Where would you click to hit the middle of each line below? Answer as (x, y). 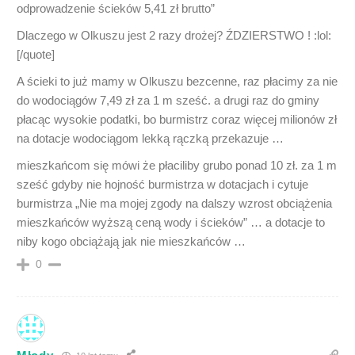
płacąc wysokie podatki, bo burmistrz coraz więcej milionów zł (177, 120)
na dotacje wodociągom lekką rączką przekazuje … (150, 139)
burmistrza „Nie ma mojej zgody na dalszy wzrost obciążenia (174, 204)
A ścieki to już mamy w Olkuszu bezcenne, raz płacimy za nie (177, 82)
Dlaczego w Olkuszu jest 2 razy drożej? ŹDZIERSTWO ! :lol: (174, 36)
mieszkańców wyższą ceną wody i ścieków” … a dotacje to (171, 223)
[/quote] (36, 55)
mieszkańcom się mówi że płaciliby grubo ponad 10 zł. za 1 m (177, 166)
